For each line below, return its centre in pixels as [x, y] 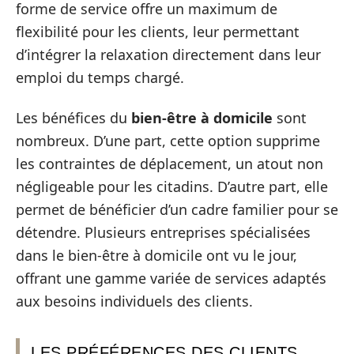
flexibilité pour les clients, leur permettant [158, 31]
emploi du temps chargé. [100, 77]
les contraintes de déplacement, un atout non [169, 164]
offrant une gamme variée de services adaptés [171, 278]
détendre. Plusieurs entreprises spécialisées [163, 232]
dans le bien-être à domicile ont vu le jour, [156, 255]
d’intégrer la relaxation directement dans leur [168, 54]
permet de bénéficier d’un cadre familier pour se [177, 209]
